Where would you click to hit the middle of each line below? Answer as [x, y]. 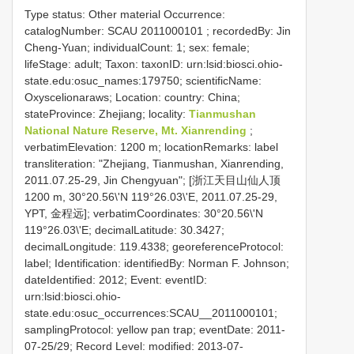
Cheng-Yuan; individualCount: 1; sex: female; [137, 47]
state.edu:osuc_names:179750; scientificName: [143, 80]
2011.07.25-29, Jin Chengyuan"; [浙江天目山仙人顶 [153, 180]
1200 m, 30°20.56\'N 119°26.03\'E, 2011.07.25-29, [151, 196]
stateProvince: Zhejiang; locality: [107, 113]
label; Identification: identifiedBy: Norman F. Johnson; [157, 263]
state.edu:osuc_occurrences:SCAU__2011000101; [151, 313]
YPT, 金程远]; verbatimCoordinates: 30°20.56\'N [144, 213]
